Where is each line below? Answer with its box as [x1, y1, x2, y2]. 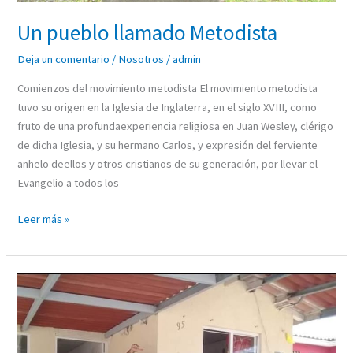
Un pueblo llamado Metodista [17, 19, 278, 46]
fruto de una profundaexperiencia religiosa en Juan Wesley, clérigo [17, 119, 334, 134]
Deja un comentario [17, 51, 110, 66]
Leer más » [17, 212, 70, 227]
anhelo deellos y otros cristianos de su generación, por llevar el [17, 157, 318, 172]
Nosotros [118, 51, 165, 66]
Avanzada [17, 274, 63, 289]
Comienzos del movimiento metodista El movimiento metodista [17, 81, 318, 96]
